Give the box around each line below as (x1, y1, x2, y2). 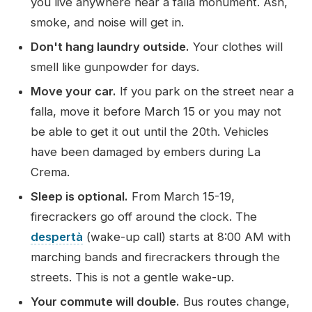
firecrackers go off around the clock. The (31, 210, 257, 224)
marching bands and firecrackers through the (31, 250, 280, 265)
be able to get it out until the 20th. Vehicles (31, 125, 269, 139)
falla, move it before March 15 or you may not (31, 104, 281, 119)
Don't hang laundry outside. (31, 40, 189, 54)
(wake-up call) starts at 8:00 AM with (83, 230, 290, 244)
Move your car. (31, 84, 116, 99)
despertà (31, 230, 83, 244)
